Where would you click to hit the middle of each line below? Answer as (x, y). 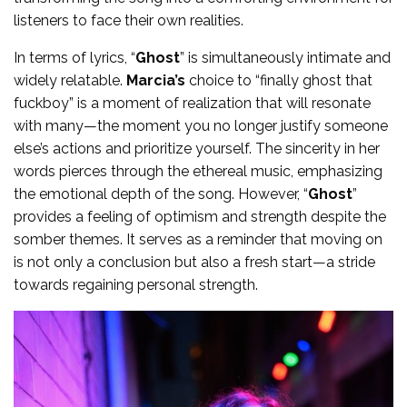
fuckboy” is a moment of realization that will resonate (192, 104)
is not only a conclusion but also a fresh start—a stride (194, 263)
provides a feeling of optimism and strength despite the (200, 217)
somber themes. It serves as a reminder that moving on (198, 240)
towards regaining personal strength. (136, 285)
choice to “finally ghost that (279, 81)
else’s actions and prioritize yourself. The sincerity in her (197, 149)
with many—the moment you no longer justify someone (201, 126)
